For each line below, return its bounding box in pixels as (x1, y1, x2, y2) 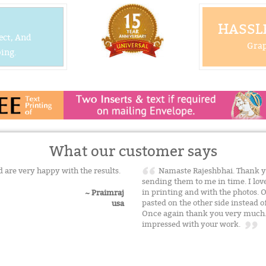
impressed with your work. (142, 220, 245, 230)
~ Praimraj (85, 188, 124, 198)
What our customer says (49, 143, 217, 161)
